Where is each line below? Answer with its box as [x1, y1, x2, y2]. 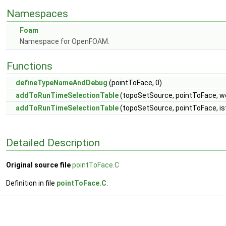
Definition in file [6, 179, 56, 188]
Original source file [6, 161, 71, 169]
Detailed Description [6, 136, 100, 149]
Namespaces [7, 8, 68, 20]
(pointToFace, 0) [107, 79, 162, 87]
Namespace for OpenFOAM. [20, 37, 109, 45]
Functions [7, 60, 52, 72]
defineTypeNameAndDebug [16, 79, 107, 87]
